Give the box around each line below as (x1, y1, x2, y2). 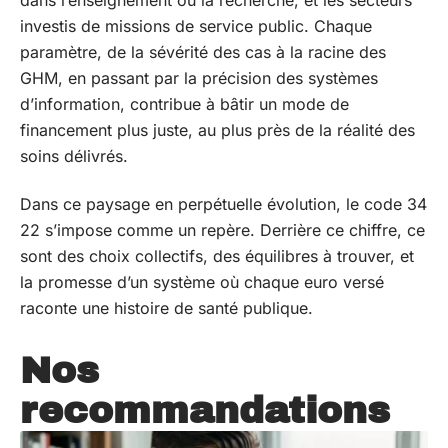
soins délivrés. (20, 145, 128, 166)
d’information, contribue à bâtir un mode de (20, 93, 349, 114)
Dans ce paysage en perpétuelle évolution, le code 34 (20, 194, 427, 214)
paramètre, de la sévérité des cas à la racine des (20, 41, 386, 62)
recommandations (20, 390, 390, 431)
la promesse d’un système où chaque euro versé (20, 272, 384, 292)
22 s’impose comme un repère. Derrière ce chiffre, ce (20, 220, 425, 240)
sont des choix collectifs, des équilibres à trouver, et (20, 246, 414, 266)
